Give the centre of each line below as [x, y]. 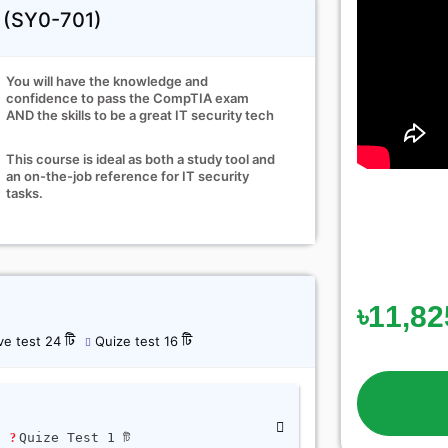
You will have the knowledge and [107, 81]
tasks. [25, 193]
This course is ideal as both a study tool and [141, 159]
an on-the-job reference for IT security [128, 176]
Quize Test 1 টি [79, 437]
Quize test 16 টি [141, 341]
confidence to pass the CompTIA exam [128, 98]
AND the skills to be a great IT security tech [140, 115]
